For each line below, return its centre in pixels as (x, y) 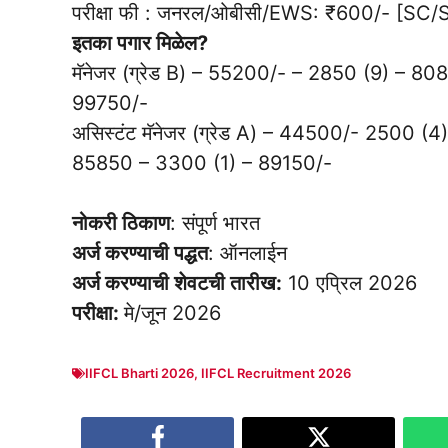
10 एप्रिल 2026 (349, 283)
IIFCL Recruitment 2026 (276, 373)
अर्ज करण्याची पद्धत (140, 253)
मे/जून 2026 (172, 313)
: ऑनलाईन (247, 253)
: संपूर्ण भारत (215, 223)
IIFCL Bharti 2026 (139, 373)
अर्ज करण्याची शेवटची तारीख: (177, 283)
